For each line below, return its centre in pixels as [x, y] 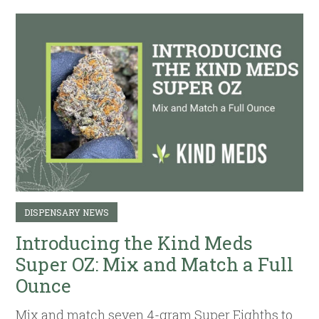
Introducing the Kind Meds [135, 243]
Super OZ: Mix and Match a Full [155, 265]
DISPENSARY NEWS [67, 212]
